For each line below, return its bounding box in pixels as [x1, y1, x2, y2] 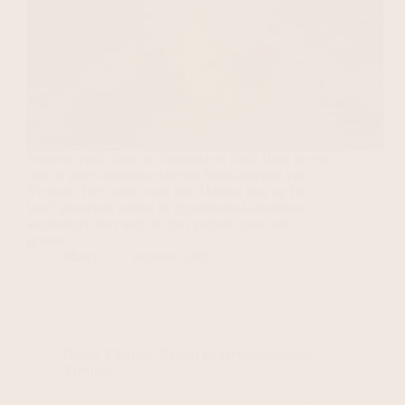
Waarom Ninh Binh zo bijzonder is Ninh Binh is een [27, 151, 326, 167]
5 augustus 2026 [120, 249, 213, 265]
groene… [27, 232, 80, 249]
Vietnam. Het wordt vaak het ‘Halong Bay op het [27, 184, 308, 200]
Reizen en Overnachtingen [159, 346, 311, 363]
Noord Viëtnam [63, 346, 152, 363]
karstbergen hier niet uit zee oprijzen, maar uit [27, 216, 287, 232]
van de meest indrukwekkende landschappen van [27, 167, 306, 184]
